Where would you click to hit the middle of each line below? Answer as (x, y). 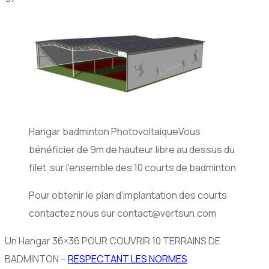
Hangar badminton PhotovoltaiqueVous (115, 132)
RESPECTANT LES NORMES (128, 259)
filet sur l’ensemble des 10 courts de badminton (132, 168)
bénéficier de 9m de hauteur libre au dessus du (132, 150)
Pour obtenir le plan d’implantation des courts (128, 195)
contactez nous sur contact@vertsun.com (122, 213)
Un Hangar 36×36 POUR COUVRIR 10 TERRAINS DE (113, 241)
